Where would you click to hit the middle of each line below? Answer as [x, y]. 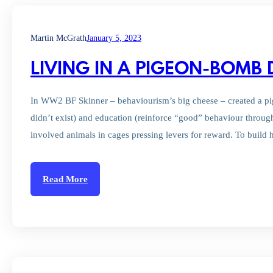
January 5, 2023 [114, 38]
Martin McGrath [58, 38]
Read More [65, 179]
